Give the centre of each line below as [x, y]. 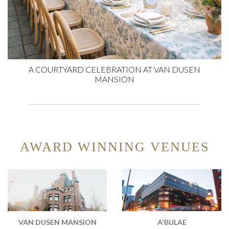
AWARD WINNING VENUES [114, 147]
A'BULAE [172, 222]
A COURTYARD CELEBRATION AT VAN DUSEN [114, 70]
